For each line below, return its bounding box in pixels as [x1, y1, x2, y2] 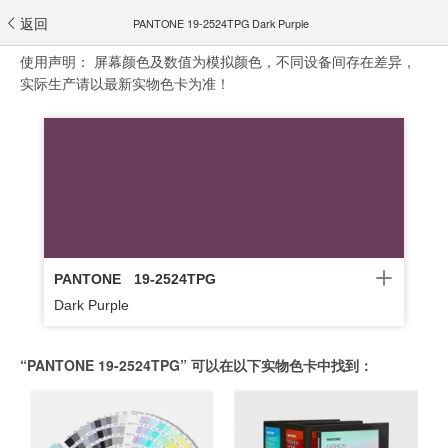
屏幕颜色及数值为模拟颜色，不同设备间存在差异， [94, 51, 416, 71]
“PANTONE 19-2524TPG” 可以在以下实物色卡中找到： [20, 355, 373, 375]
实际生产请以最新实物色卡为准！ [20, 73, 230, 93]
